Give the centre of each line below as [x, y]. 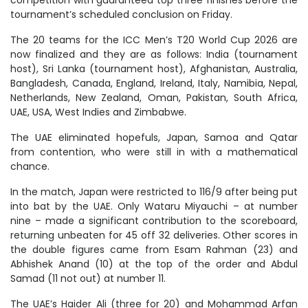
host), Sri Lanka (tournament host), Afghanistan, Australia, [154, 68]
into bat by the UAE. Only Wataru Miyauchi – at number [154, 206]
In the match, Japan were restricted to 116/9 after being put [154, 191]
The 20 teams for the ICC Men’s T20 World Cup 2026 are [154, 40]
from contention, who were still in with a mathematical [154, 152]
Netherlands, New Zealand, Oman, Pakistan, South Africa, [154, 97]
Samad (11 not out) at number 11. [88, 278]
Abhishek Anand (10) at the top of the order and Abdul [154, 264]
